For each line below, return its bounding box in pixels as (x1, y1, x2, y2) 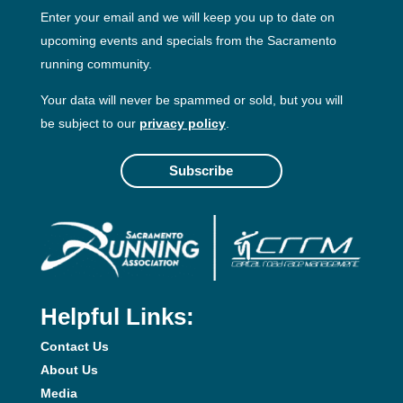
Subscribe (169, 163, 234, 179)
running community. (40, 56, 152, 71)
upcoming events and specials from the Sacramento (40, 32, 336, 48)
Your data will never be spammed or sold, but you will (40, 92, 343, 107)
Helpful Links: (40, 303, 194, 331)
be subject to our (40, 115, 139, 130)
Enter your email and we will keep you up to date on (40, 9, 335, 24)
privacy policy (139, 115, 226, 130)
